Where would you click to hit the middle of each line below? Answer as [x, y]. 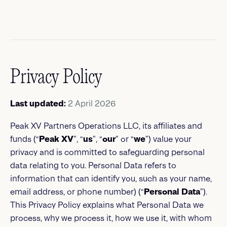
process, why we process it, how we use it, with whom [111, 218]
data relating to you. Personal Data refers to [93, 165]
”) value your [168, 139]
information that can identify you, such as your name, [111, 179]
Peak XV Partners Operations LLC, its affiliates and [106, 126]
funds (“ [25, 139]
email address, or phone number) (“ [77, 192]
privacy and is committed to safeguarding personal [107, 152]
